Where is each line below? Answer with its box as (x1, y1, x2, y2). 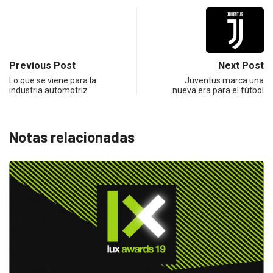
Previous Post (9, 59, 76, 71)
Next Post (218, 59, 264, 71)
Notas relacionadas (9, 127, 135, 146)
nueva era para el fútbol (172, 85, 264, 95)
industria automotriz (9, 85, 88, 95)
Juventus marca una (185, 75, 264, 85)
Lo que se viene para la (9, 75, 96, 85)
